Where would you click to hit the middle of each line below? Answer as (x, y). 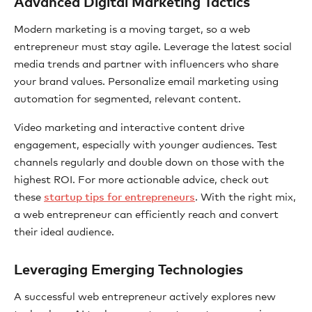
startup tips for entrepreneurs (119, 197)
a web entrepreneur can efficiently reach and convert (146, 215)
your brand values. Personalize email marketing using (146, 82)
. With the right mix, (245, 197)
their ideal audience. (64, 232)
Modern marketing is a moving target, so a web (132, 30)
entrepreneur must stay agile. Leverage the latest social (153, 47)
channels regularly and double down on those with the (149, 163)
